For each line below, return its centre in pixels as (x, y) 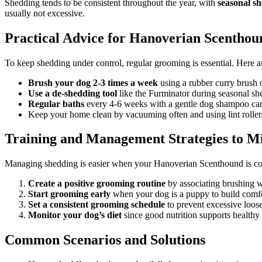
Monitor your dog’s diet (75, 215)
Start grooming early (69, 194)
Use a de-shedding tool (73, 93)
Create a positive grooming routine (97, 184)
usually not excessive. (45, 13)
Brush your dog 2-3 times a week (93, 82)
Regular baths (56, 104)
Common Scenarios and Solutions (105, 240)
